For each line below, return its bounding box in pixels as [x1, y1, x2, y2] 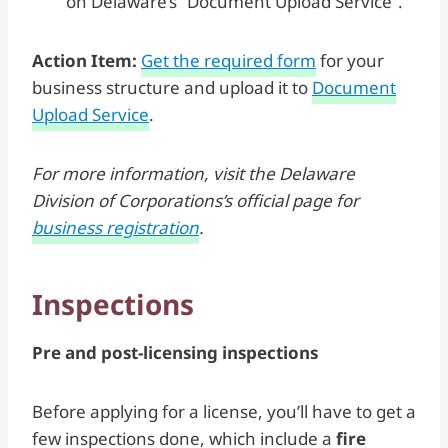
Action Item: [32, 48, 141, 72]
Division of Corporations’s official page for [32, 188, 359, 212]
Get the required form [141, 48, 316, 72]
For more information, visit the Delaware [32, 161, 355, 185]
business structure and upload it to [32, 75, 312, 99]
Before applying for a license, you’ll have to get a [32, 399, 416, 423]
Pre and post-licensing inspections [32, 340, 318, 364]
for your [316, 48, 384, 72]
